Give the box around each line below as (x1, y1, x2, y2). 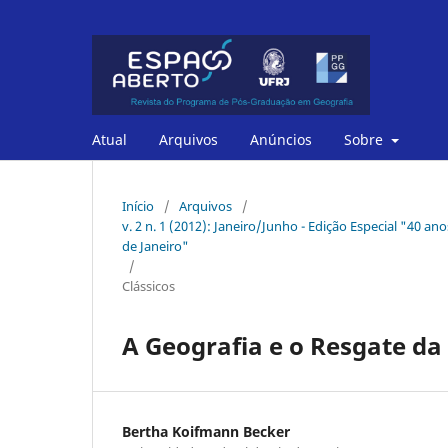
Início (122, 196, 154, 215)
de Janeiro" (122, 236, 189, 255)
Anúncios (250, 129, 312, 149)
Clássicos (122, 276, 175, 295)
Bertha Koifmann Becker (122, 421, 290, 441)
